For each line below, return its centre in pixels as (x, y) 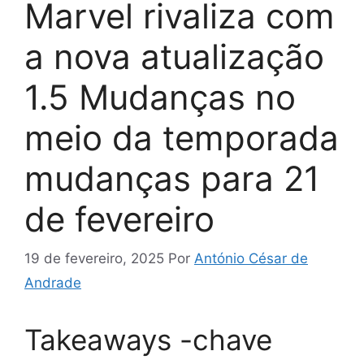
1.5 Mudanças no (160, 97)
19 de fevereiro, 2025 (94, 259)
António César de (251, 259)
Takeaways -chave (148, 340)
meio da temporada (182, 137)
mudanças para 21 (172, 178)
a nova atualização (174, 56)
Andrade (53, 283)
